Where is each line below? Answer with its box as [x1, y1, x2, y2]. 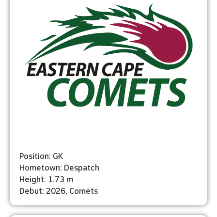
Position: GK [19, 149, 63, 161]
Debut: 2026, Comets [19, 184, 98, 196]
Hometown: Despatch [19, 161, 99, 172]
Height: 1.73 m [19, 172, 73, 184]
